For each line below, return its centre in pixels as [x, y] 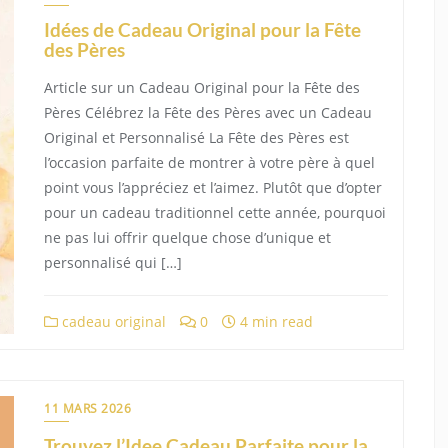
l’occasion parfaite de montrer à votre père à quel [209, 162]
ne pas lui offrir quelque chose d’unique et [187, 237]
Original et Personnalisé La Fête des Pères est [196, 137]
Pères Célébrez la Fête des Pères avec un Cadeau [208, 112]
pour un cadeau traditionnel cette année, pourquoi [215, 212]
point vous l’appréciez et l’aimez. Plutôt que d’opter [213, 187]
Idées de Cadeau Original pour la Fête [202, 29]
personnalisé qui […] [113, 262]
